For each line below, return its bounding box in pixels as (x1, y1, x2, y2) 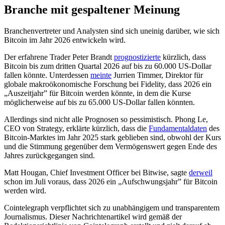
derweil (189, 168, 212, 177)
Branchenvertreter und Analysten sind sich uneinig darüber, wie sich (4, 26, 219, 35)
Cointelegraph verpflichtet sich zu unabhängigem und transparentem (4, 203, 219, 212)
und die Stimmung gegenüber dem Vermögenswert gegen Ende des (4, 142, 217, 151)
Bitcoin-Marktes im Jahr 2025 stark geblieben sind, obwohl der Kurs (4, 133, 221, 142)
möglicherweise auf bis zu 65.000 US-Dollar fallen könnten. (4, 97, 195, 106)
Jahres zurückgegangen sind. (4, 151, 95, 160)
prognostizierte (114, 52, 161, 61)
